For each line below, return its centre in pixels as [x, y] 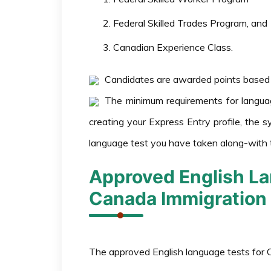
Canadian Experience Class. [173, 47]
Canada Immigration [178, 198]
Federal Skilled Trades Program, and [190, 23]
